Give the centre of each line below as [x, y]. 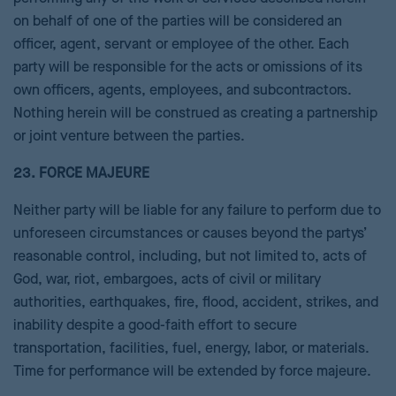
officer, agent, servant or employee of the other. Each [181, 45]
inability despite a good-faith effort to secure [155, 326]
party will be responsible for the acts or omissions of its [188, 68]
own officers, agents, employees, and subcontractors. [183, 91]
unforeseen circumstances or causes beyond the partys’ [190, 234]
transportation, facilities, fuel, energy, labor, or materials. [191, 349]
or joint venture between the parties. [129, 137]
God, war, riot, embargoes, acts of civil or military [167, 280]
